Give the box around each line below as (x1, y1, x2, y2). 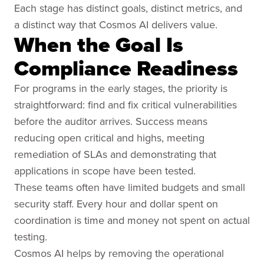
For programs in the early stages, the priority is (14, 81, 227, 95)
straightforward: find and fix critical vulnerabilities (14, 97, 237, 112)
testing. (14, 229, 47, 244)
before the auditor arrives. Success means (14, 114, 207, 128)
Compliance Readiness (14, 52, 238, 84)
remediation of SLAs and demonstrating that (14, 147, 216, 161)
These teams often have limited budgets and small (14, 180, 245, 194)
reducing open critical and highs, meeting (14, 130, 204, 145)
